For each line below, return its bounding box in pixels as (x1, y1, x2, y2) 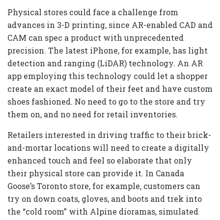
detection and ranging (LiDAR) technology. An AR (7, 58, 203, 69)
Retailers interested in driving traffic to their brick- (7, 130, 211, 140)
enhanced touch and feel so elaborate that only (7, 155, 192, 166)
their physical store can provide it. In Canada (7, 168, 184, 179)
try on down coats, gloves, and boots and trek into (7, 193, 202, 204)
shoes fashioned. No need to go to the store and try (7, 96, 205, 107)
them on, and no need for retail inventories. (7, 109, 178, 120)
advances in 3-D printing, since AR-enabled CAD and (7, 20, 213, 30)
